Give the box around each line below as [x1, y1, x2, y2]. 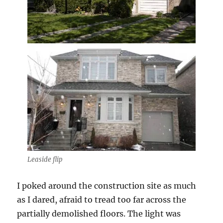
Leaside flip [27, 155, 62, 164]
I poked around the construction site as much [17, 180, 197, 191]
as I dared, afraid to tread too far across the [17, 194, 187, 205]
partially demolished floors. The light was [17, 208, 181, 219]
